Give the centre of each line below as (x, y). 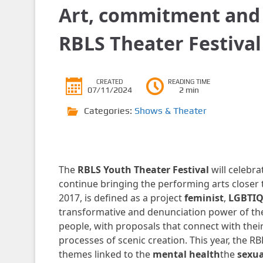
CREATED (109, 82)
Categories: (109, 111)
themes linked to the (105, 254)
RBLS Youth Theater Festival (144, 170)
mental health (186, 254)
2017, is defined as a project (121, 198)
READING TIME (189, 82)
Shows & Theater (170, 111)
